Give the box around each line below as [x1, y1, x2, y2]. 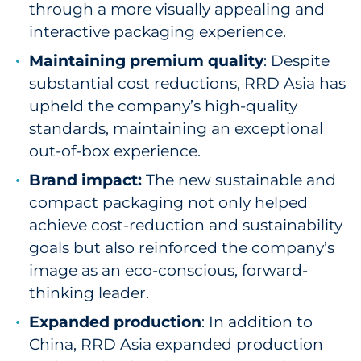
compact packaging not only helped [29, 193, 308, 212]
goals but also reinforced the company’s [29, 239, 334, 257]
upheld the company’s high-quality [29, 97, 297, 115]
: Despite [263, 52, 330, 70]
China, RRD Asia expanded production [29, 335, 323, 354]
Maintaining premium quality [29, 52, 263, 70]
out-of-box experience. [29, 142, 201, 160]
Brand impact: [29, 171, 142, 189]
